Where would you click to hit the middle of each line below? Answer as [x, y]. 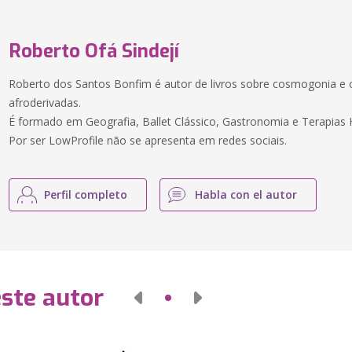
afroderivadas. [45, 103]
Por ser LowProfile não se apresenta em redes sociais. [148, 140]
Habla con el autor [246, 194]
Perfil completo [86, 194]
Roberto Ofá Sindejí [94, 51]
